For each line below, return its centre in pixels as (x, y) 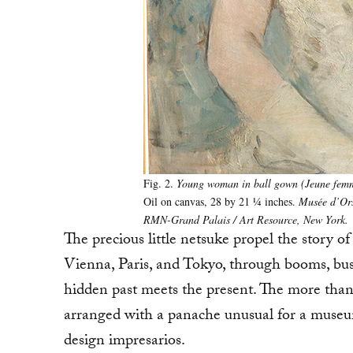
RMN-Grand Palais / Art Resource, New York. (245, 219)
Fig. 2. (160, 183)
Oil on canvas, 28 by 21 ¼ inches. (221, 201)
